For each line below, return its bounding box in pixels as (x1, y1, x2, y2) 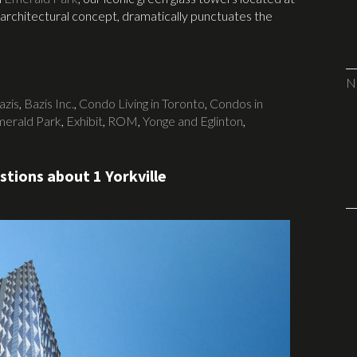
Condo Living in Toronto (79, 95, 205, 111)
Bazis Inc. (24, 95, 74, 111)
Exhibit (66, 112, 103, 128)
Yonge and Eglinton (143, 112, 243, 128)
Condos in (210, 95, 263, 111)
